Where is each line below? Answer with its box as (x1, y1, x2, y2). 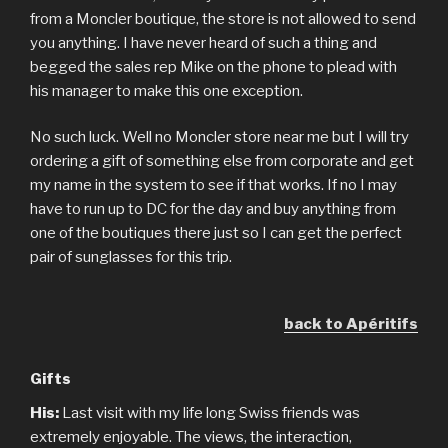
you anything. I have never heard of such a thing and (30, 33, 377, 52)
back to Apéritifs (284, 315, 418, 334)
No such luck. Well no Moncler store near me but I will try (30, 128, 409, 147)
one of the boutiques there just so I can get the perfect (30, 224, 402, 243)
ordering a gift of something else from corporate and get (30, 152, 414, 171)
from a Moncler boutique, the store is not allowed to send (30, 9, 416, 28)
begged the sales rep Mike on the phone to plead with (30, 57, 397, 76)
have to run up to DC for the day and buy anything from (30, 200, 396, 219)
